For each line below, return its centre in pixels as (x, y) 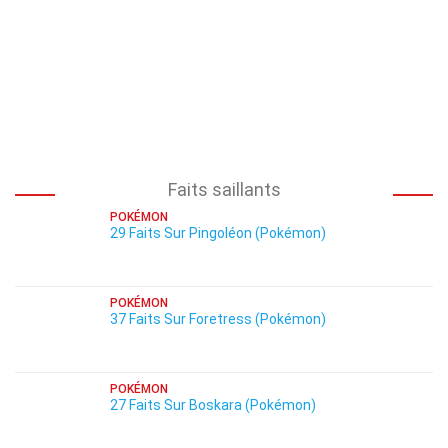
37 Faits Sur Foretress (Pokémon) (218, 319)
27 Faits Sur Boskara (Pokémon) (213, 405)
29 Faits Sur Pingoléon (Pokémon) (218, 233)
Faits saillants (224, 189)
